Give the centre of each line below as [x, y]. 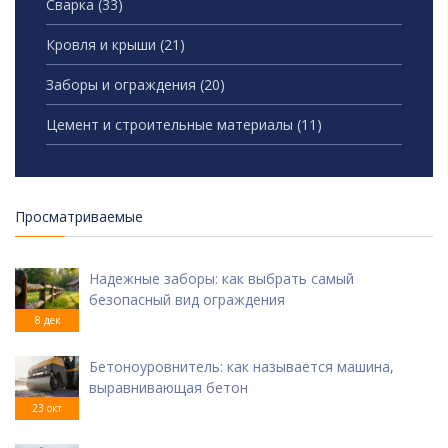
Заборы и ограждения [123, 85]
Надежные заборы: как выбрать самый [221, 279]
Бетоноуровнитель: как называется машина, [241, 367]
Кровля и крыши [103, 45]
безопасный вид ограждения [187, 300]
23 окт [47, 408]
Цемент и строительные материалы [171, 125]
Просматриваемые [79, 217]
